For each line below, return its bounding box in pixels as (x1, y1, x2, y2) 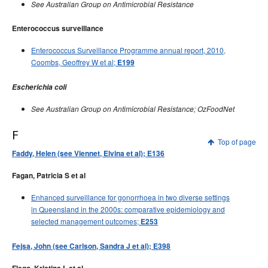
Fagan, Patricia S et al (12, 170, 86, 181)
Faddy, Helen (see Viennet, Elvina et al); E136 (12, 148, 165, 159)
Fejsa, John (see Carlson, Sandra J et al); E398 (12, 241, 170, 251)
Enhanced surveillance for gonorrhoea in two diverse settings (31, 192, 230, 202)
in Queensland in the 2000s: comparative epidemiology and (31, 204, 225, 214)
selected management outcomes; (31, 216, 141, 226)
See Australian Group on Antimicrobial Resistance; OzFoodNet (31, 104, 234, 114)
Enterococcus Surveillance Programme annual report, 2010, (31, 45, 226, 55)
